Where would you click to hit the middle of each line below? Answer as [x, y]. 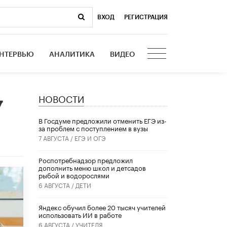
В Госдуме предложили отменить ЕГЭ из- [103, 120]
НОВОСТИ [61, 98]
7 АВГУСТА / [56, 138]
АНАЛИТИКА [72, 54]
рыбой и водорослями [74, 175]
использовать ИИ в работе [80, 215]
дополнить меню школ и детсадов [92, 167]
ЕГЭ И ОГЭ [90, 138]
